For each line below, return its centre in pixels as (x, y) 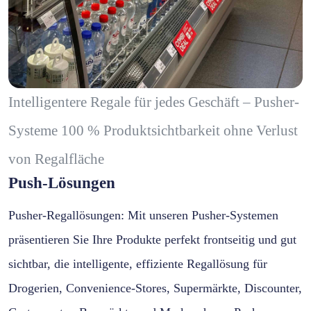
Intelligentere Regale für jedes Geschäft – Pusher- (154, 102)
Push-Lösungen (62, 183)
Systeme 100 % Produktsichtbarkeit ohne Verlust (153, 130)
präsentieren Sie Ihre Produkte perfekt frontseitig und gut (152, 239)
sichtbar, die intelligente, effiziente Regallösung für (138, 263)
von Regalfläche (56, 159)
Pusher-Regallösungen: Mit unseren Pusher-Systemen (143, 215)
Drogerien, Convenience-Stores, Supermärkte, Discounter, (155, 288)
